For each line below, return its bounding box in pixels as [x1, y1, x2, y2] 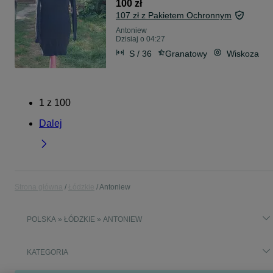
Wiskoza [227, 48, 259, 58]
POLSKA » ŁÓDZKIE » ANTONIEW [27, 215, 142, 224]
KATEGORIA [27, 248, 68, 257]
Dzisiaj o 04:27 [116, 35, 165, 44]
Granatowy [165, 48, 207, 58]
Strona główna [15, 183, 63, 192]
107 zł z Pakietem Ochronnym [116, 10, 232, 21]
